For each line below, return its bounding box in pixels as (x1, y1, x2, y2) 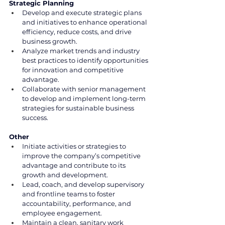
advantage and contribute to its (22, 161, 127, 169)
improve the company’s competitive (22, 151, 142, 160)
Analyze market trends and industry (22, 46, 141, 55)
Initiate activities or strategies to (22, 142, 128, 150)
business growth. (22, 37, 77, 45)
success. (22, 113, 48, 122)
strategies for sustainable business (22, 103, 136, 112)
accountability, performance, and (22, 199, 133, 207)
